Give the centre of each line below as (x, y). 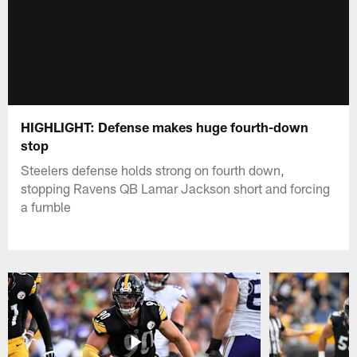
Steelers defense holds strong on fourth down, (153, 169)
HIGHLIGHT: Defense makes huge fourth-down (165, 126)
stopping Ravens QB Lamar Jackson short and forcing (176, 188)
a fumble (46, 206)
